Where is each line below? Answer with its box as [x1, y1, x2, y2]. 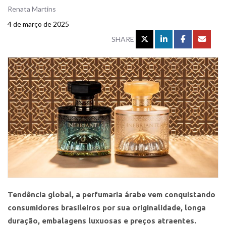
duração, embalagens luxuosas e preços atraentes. [8, 216, 196, 225]
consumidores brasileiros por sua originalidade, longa [8, 203, 206, 212]
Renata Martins [8, 4, 56, 13]
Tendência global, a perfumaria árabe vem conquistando [8, 190, 215, 199]
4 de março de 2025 [8, 19, 69, 28]
